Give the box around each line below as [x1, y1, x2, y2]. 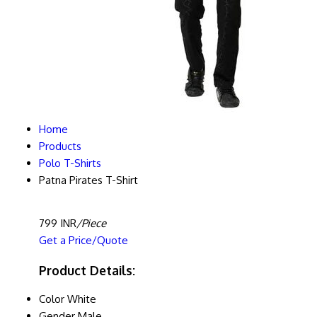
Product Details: [39, 262, 135, 278]
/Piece [76, 217, 106, 230]
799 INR [39, 217, 76, 230]
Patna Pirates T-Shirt [39, 173, 138, 187]
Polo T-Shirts [39, 156, 101, 170]
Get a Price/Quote [39, 234, 128, 247]
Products [39, 139, 81, 153]
